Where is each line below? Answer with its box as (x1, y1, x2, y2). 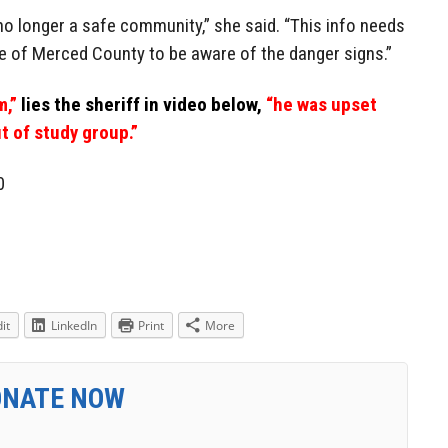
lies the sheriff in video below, (17, 92, 262, 116)
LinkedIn (51, 316, 97, 334)
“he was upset (262, 92, 377, 116)
